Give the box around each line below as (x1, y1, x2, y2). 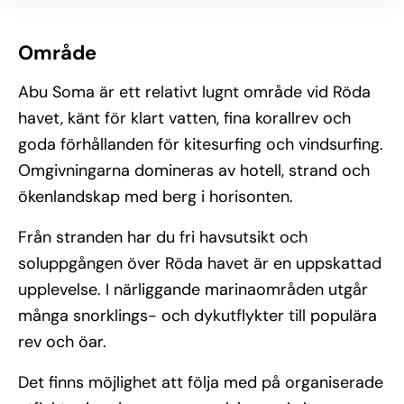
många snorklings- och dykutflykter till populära (18, 305, 377, 326)
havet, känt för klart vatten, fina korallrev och (18, 107, 351, 129)
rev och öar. (18, 331, 106, 353)
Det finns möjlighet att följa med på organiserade (18, 372, 383, 393)
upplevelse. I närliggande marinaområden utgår (18, 279, 368, 300)
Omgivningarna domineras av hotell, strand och (18, 160, 370, 181)
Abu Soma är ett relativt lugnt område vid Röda (18, 81, 371, 103)
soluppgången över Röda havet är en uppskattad (18, 252, 381, 274)
